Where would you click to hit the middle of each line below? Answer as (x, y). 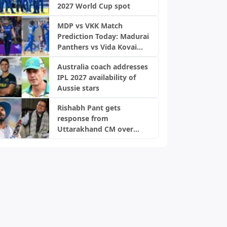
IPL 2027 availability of (96, 77)
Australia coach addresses (102, 67)
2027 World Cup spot (93, 6)
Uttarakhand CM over (95, 129)
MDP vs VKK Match (90, 26)
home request (82, 140)
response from (83, 118)
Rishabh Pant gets (89, 108)
